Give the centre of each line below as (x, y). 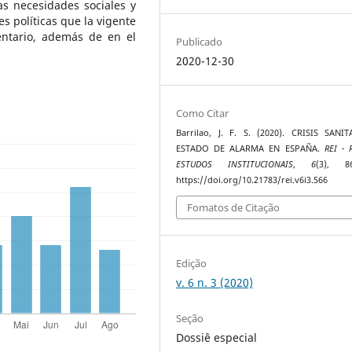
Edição (192, 264)
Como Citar (203, 113)
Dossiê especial (217, 338)
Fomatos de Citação (234, 208)
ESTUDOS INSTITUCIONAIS (235, 164)
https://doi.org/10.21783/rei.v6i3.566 (252, 180)
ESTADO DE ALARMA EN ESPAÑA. (250, 148)
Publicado (200, 41)
